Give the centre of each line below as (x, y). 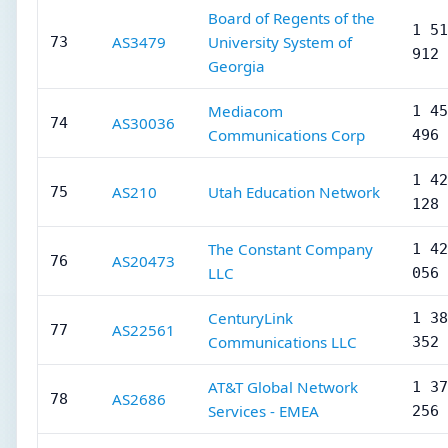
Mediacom (245, 111)
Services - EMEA (263, 411)
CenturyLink (250, 318)
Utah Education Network (294, 192)
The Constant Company (290, 249)
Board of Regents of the (291, 18)
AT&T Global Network (283, 387)
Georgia (236, 66)
